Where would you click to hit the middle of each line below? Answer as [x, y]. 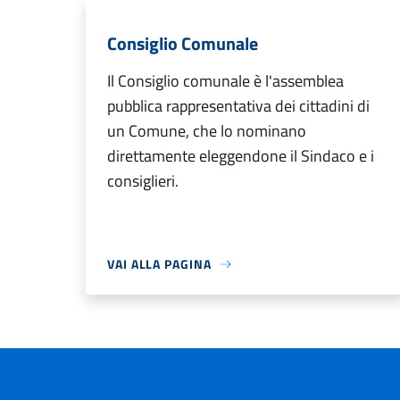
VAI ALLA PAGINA [159, 264]
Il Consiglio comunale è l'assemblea [225, 81]
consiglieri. [143, 181]
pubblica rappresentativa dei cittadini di [238, 106]
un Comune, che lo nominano [207, 131]
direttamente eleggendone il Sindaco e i [241, 156]
